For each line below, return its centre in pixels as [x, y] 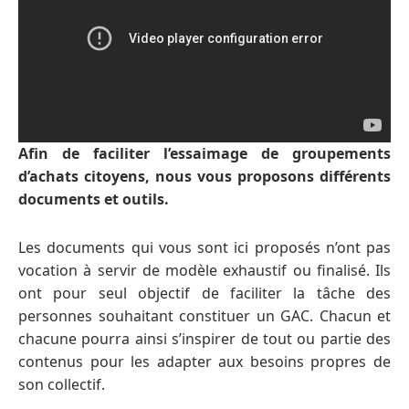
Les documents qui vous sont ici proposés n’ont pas [204, 248]
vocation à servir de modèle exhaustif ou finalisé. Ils [204, 271]
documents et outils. [94, 199]
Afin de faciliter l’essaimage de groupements [204, 154]
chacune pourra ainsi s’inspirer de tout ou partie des [204, 339]
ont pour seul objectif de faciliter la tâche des [204, 294]
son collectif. [62, 385]
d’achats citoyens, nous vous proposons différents [204, 177]
